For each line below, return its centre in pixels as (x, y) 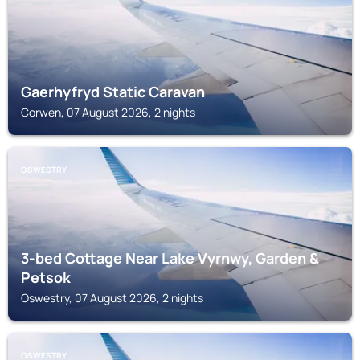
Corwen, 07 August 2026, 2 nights (108, 112)
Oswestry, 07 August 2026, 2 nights (112, 298)
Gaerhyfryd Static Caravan (113, 92)
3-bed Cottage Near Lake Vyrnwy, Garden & (170, 258)
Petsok (46, 277)
